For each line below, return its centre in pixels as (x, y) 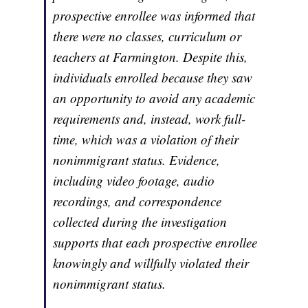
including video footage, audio (134, 181)
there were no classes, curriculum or (147, 36)
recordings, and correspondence (137, 201)
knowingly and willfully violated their (151, 263)
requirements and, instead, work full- (150, 119)
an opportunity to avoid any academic (154, 98)
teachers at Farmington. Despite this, (151, 57)
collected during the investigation (140, 222)
